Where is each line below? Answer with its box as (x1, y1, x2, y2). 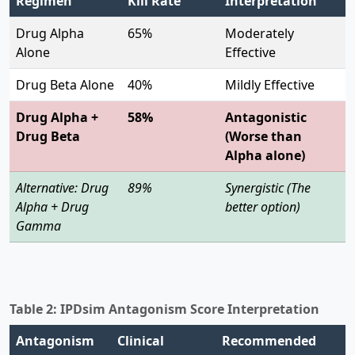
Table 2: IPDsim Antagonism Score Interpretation (10, 300, 319, 318)
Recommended (222, 331, 316, 349)
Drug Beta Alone (16, 75, 114, 94)
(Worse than (225, 127, 302, 145)
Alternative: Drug (16, 178, 109, 197)
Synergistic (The (225, 178, 311, 197)
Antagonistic (225, 108, 307, 126)
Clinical (117, 331, 164, 349)
